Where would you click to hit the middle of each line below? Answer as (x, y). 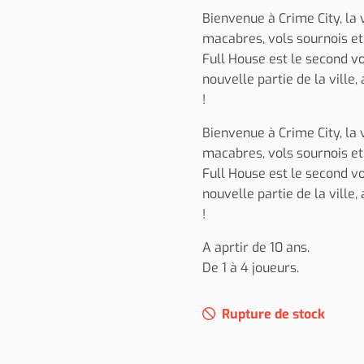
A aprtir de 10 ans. (256, 247)
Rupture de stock (273, 314)
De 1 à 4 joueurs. (251, 268)
